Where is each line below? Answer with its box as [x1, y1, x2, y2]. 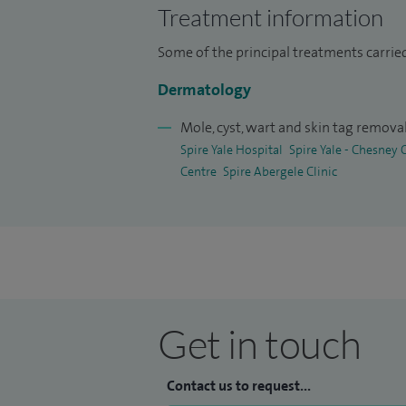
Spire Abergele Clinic [223, 163, 337, 180]
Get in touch [158, 319, 362, 369]
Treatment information [158, 3, 383, 33]
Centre [180, 163, 217, 180]
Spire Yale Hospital [180, 141, 283, 159]
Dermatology [158, 79, 251, 101]
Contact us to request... [167, 376, 311, 396]
